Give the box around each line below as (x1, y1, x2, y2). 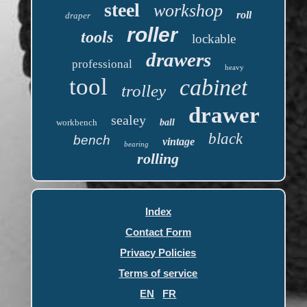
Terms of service (119, 267, 198, 280)
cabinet (179, 75, 247, 101)
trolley (121, 82, 166, 101)
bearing (124, 140, 149, 149)
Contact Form (125, 226, 191, 238)
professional (72, 58, 133, 71)
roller (126, 23, 178, 47)
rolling (137, 150, 180, 168)
